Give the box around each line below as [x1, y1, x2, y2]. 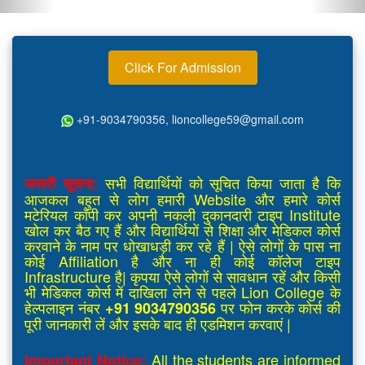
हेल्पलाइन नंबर [24, 297, 105, 318]
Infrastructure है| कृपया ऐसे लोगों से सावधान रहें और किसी [24, 266, 341, 287]
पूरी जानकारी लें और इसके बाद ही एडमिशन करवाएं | [24, 313, 291, 334]
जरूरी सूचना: [24, 173, 98, 194]
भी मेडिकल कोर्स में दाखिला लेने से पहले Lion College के [24, 281, 341, 302]
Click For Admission [124, 58, 241, 77]
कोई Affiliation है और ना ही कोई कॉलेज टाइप [24, 250, 341, 271]
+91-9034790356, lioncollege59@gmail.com [73, 111, 304, 127]
